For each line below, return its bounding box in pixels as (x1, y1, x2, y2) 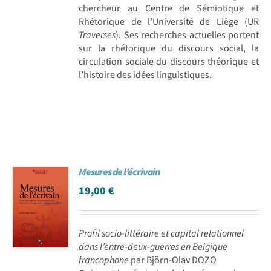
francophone (79, 253, 129, 267)
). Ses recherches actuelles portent (116, 28, 259, 42)
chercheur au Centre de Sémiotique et (79, 1, 259, 15)
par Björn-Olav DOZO (129, 253, 217, 267)
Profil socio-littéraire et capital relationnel (79, 226, 244, 240)
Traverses (79, 28, 116, 42)
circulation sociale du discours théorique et (79, 54, 259, 68)
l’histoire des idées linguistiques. (79, 68, 212, 82)
